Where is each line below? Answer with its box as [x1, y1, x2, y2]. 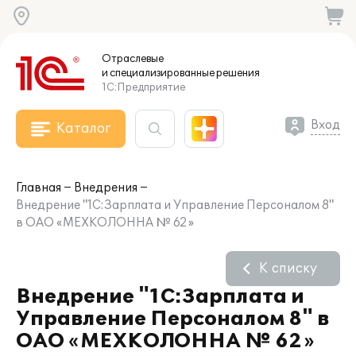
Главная [16, 181, 61, 195]
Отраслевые [102, 52, 164, 65]
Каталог [56, 121, 110, 137]
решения [215, 67, 260, 79]
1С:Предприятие [102, 81, 185, 94]
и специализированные [102, 67, 215, 79]
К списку [259, 261, 317, 277]
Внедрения [74, 181, 137, 195]
